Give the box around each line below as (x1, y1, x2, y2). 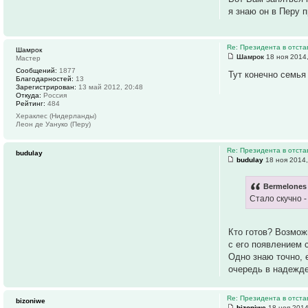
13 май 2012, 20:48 (76, 83, 143, 91)
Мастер (16, 54, 41, 63)
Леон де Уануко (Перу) (16, 120, 91, 129)
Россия (41, 91, 67, 100)
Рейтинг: (16, 100, 45, 108)
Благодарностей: (16, 75, 74, 83)
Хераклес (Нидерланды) (16, 112, 96, 120)
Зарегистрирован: (16, 83, 76, 91)
